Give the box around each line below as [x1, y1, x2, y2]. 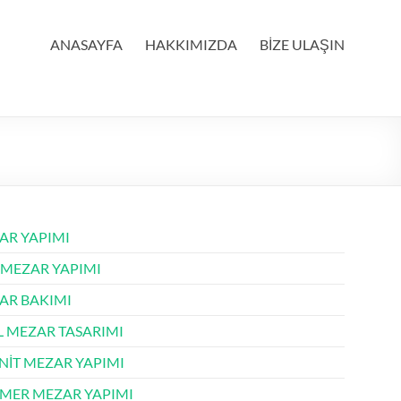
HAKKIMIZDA [145, 36, 237, 53]
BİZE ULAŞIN [260, 36, 345, 53]
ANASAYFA [50, 36, 123, 53]
